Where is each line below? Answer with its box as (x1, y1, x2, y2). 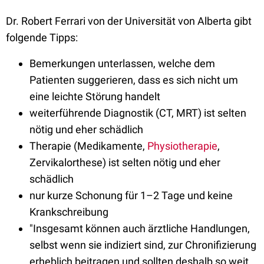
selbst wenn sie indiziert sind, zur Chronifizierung (29, 239, 256, 252)
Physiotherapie (147, 140, 217, 153)
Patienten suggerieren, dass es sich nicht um (29, 74, 238, 87)
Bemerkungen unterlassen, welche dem (29, 57, 215, 70)
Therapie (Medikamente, (29, 140, 147, 153)
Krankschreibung (29, 206, 108, 219)
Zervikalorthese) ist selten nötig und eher (29, 156, 220, 169)
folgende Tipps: (6, 31, 78, 44)
